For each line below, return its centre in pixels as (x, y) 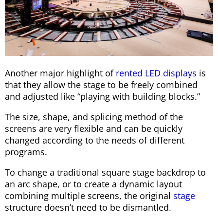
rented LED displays (156, 73)
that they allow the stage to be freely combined (101, 84)
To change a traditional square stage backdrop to (105, 172)
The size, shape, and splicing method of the (94, 117)
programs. (26, 152)
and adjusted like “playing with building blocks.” (102, 96)
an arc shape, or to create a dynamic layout (93, 184)
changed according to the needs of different (95, 140)
